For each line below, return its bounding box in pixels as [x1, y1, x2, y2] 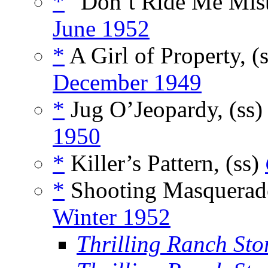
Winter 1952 [53, 204, 170, 230]
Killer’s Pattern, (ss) [65, 150, 265, 176]
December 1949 [53, 69, 202, 96]
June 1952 [53, 16, 150, 42]
